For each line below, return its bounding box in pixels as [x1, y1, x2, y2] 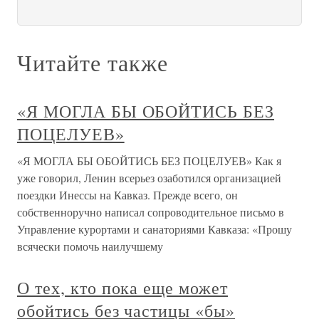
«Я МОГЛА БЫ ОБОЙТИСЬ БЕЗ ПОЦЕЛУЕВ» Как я [17, 153, 281, 168]
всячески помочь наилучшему [17, 239, 163, 253]
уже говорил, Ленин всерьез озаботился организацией [17, 170, 281, 185]
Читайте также [17, 47, 168, 78]
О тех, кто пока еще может [17, 276, 229, 299]
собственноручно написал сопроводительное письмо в [17, 204, 284, 219]
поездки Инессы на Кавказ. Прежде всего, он [17, 187, 238, 202]
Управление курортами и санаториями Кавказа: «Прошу [17, 221, 292, 236]
